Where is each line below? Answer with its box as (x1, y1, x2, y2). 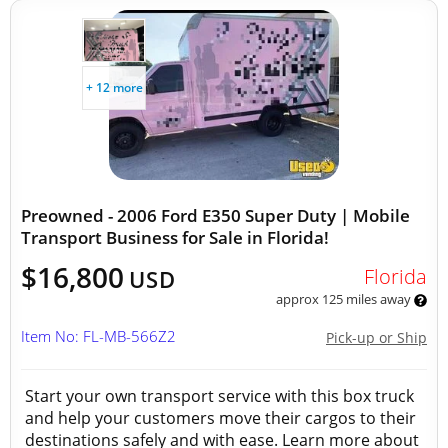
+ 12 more (85, 79, 143, 96)
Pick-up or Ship (326, 328, 427, 347)
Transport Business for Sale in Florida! (21, 226, 329, 249)
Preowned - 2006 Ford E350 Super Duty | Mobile (21, 204, 410, 227)
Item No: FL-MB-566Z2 (21, 326, 176, 346)
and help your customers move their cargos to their (25, 407, 416, 429)
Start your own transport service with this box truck (25, 385, 414, 407)
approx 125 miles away (275, 290, 414, 308)
